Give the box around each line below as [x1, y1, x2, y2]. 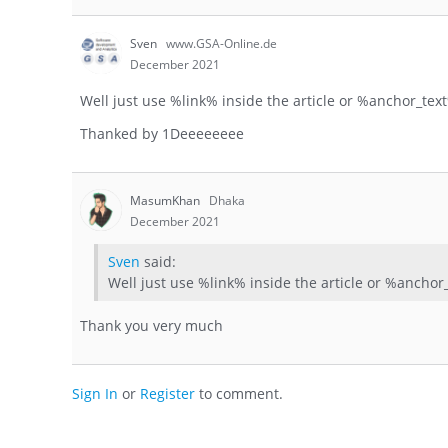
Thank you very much [80, 315, 223, 335]
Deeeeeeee [170, 124, 244, 144]
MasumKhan [130, 192, 203, 210]
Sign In [72, 383, 118, 403]
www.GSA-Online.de [166, 35, 277, 53]
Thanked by [80, 124, 162, 144]
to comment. [195, 383, 283, 403]
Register [140, 383, 195, 403]
